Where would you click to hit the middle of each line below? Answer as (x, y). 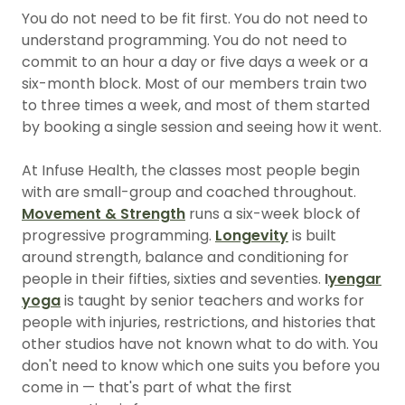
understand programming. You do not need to (184, 40)
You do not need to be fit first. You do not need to (195, 19)
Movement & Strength (104, 214)
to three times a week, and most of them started (196, 105)
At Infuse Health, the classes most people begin (191, 170)
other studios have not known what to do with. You (200, 344)
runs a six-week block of (273, 214)
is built (312, 235)
